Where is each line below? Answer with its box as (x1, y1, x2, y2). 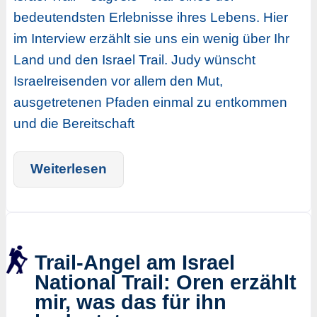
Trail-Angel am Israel (35, 250, 235, 274)
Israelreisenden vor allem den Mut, (13, 73, 223, 88)
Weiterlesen (30, 161, 107, 177)
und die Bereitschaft (13, 115, 134, 131)
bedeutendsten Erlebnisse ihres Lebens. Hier (13, 9, 288, 25)
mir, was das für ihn (35, 290, 226, 313)
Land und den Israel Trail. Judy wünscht (13, 52, 255, 67)
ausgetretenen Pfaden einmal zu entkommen (13, 94, 287, 110)
